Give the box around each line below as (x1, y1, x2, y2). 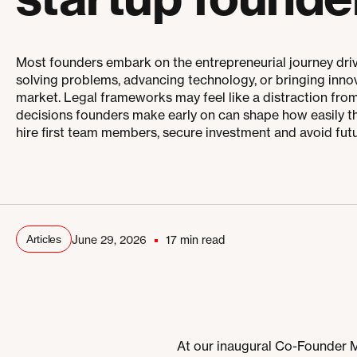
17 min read (165, 233, 225, 247)
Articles (26, 233, 61, 246)
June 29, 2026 (71, 233, 147, 247)
